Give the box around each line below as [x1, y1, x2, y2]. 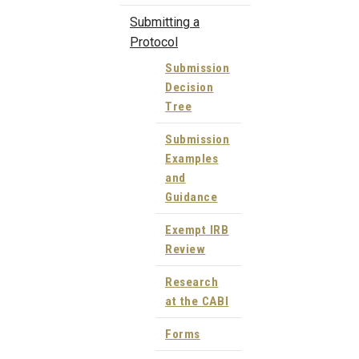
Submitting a [130, 14, 200, 30]
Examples [165, 151, 219, 167]
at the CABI [165, 294, 229, 309]
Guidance [165, 190, 218, 205]
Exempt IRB [165, 223, 229, 238]
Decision [165, 80, 214, 95]
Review [165, 242, 206, 257]
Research [165, 275, 219, 290]
